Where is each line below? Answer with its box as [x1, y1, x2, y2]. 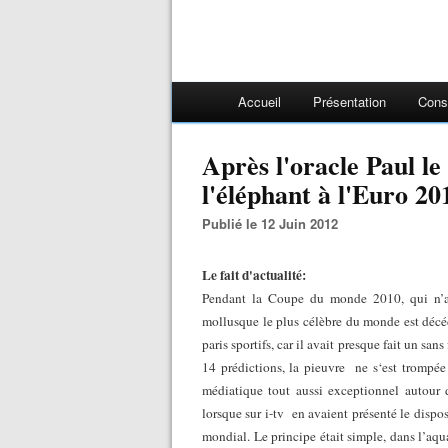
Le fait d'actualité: [202, 265, 306, 285]
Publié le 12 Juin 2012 [211, 214, 338, 233]
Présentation [313, 92, 386, 111]
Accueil [238, 92, 281, 111]
